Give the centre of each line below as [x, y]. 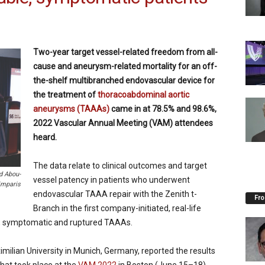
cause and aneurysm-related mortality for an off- [125, 67]
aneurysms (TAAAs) [71, 109]
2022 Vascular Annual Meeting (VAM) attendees [123, 123]
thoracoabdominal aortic [143, 95]
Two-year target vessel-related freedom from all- [125, 52]
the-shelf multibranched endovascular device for [124, 81]
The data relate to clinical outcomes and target [120, 166]
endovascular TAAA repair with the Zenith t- [115, 194]
